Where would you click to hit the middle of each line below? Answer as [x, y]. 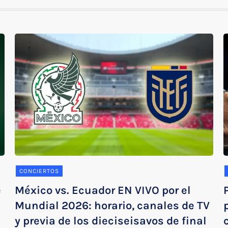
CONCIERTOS [39, 171]
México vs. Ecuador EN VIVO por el [103, 190]
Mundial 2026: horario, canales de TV [112, 205]
